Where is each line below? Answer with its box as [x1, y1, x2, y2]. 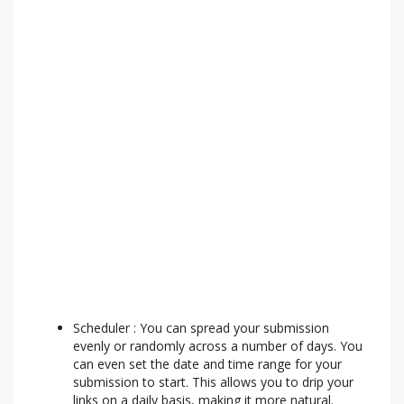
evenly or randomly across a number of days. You [73, 337, 363, 355]
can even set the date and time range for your [73, 355, 342, 373]
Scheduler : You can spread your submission [73, 319, 329, 337]
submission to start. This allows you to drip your [73, 373, 353, 391]
